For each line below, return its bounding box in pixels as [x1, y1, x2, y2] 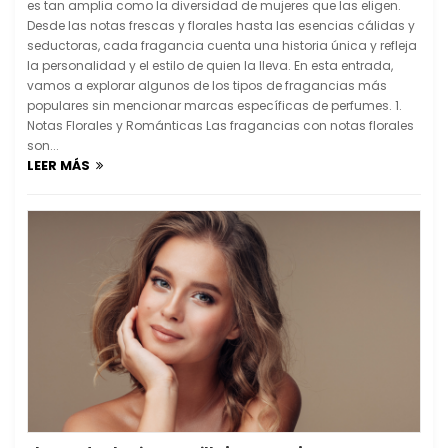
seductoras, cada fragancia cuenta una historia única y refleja [27, 37, 417, 55]
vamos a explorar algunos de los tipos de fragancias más [27, 77, 387, 95]
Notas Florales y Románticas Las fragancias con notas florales [27, 117, 414, 135]
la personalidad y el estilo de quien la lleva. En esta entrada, [27, 57, 393, 75]
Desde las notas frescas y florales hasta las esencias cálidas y [27, 17, 415, 35]
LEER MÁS [27, 156, 96, 176]
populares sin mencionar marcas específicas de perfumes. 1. [27, 97, 402, 115]
